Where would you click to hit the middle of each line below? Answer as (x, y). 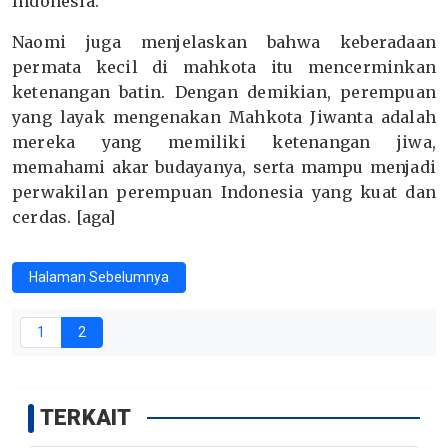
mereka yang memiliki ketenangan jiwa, (224, 142)
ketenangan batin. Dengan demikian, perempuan (224, 92)
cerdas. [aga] (64, 217)
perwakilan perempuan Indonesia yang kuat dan (224, 192)
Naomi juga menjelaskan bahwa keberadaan (224, 42)
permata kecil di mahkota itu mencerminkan (224, 67)
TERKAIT (86, 418)
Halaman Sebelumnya (99, 277)
